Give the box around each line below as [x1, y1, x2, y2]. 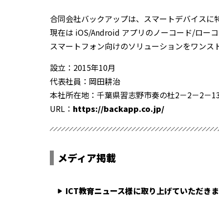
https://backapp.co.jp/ [73, 103, 164, 114]
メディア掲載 [58, 151, 116, 165]
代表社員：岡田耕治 [50, 75, 120, 87]
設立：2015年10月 [50, 62, 115, 73]
